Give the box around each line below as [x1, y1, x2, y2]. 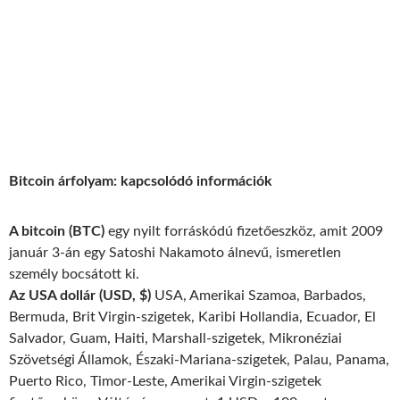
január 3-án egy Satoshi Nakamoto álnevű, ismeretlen [9, 246, 341, 260]
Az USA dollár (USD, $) [9, 288, 151, 303]
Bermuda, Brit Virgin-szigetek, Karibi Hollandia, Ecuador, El [9, 310, 376, 324]
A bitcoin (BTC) [9, 224, 104, 238]
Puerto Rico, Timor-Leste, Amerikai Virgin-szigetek [9, 374, 321, 388]
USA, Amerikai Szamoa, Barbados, [151, 288, 366, 303]
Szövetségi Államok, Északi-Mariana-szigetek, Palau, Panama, [9, 353, 389, 367]
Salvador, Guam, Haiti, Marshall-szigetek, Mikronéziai [9, 331, 342, 346]
